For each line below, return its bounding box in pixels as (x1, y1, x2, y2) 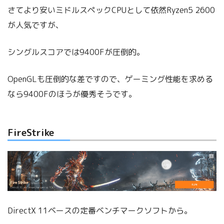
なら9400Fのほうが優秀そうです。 (7, 88, 136, 100)
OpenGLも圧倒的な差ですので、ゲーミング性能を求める (7, 73, 213, 85)
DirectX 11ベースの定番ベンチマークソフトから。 (7, 204, 192, 216)
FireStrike (7, 125, 54, 139)
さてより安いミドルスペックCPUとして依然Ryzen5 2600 (7, 4, 215, 16)
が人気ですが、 (7, 19, 63, 31)
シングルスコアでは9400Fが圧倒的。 (7, 46, 144, 58)
